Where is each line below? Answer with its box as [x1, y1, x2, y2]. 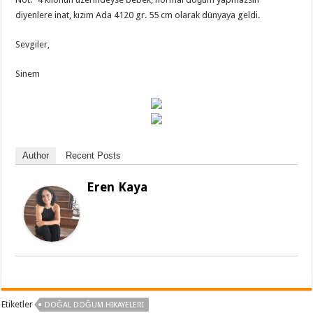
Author [22, 150, 50, 161]
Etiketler [1, 298, 34, 310]
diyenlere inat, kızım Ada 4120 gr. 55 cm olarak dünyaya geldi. [15, 9, 261, 20]
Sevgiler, [15, 38, 50, 50]
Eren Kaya [87, 179, 148, 194]
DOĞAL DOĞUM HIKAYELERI [45, 300, 145, 310]
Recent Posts [66, 150, 122, 161]
